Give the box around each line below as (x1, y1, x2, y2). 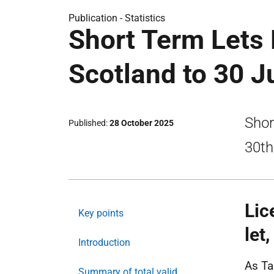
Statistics (125, 12, 165, 24)
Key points (78, 207, 124, 219)
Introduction (78, 237, 130, 248)
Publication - (68, 12, 125, 24)
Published (68, 118, 106, 128)
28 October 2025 (109, 118, 174, 128)
